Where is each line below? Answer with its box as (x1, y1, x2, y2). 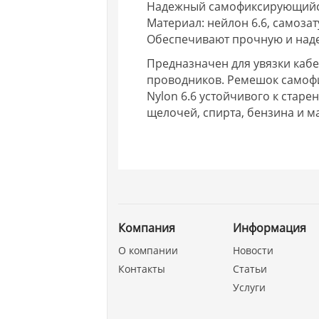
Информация (232, 220, 306, 236)
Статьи (232, 262, 267, 276)
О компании (118, 244, 179, 257)
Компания (118, 220, 176, 236)
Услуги (232, 281, 266, 294)
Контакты (118, 262, 166, 276)
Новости (232, 244, 273, 257)
